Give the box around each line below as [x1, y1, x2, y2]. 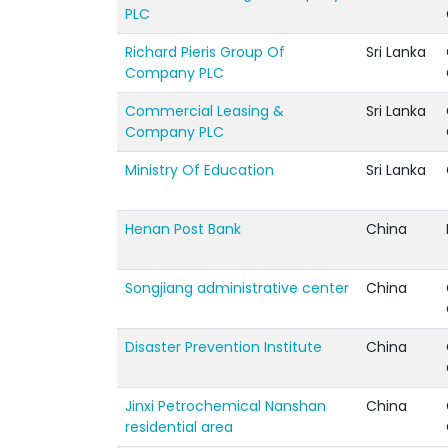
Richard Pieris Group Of [125, 42, 285, 62]
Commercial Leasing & [125, 101, 284, 121]
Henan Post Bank [125, 219, 241, 239]
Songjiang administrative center [125, 278, 349, 298]
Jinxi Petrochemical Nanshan [125, 396, 326, 416]
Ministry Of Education [125, 160, 274, 180]
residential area [125, 417, 233, 437]
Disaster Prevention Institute [125, 337, 322, 357]
